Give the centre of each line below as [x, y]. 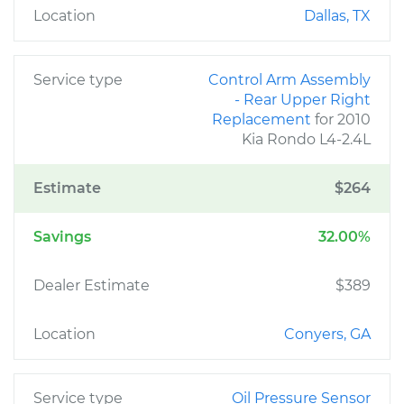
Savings [62, 237]
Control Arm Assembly [289, 80]
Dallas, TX [337, 16]
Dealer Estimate [92, 285]
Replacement [263, 119]
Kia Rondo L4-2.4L [306, 139]
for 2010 [343, 119]
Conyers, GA [327, 334]
